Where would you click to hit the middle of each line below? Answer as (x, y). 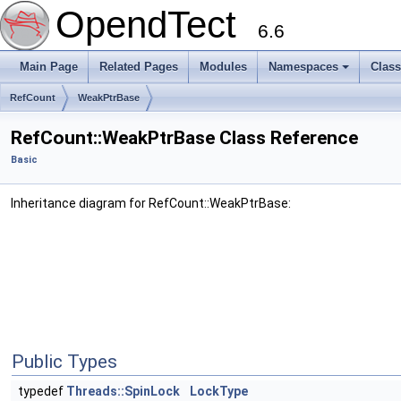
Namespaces (303, 67)
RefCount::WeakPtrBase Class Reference (184, 138)
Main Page (49, 67)
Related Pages (139, 67)
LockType (219, 391)
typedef (42, 391)
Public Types (64, 362)
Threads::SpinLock (123, 391)
